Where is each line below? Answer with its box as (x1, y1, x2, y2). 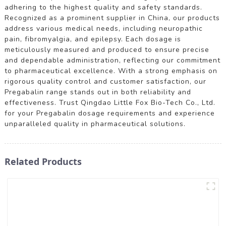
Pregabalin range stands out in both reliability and (4, 87, 191, 97)
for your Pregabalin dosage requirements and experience (4, 108, 215, 118)
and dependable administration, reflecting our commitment (4, 55, 220, 65)
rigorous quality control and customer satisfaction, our (4, 76, 206, 86)
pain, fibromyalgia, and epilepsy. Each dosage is (4, 34, 181, 44)
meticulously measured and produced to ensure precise (4, 44, 209, 54)
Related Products (4, 155, 82, 167)
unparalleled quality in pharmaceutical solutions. (4, 119, 186, 129)
